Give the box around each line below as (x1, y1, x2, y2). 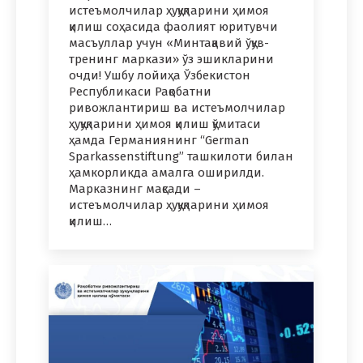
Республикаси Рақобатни (69, 83, 211, 99)
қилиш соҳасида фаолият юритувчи (69, 19, 278, 34)
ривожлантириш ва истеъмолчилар (69, 100, 285, 115)
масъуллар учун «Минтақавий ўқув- (69, 35, 269, 50)
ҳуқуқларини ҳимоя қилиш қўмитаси (69, 116, 261, 131)
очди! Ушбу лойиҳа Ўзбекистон (69, 67, 250, 83)
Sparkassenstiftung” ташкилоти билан (69, 148, 293, 164)
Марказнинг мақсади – (69, 181, 201, 196)
